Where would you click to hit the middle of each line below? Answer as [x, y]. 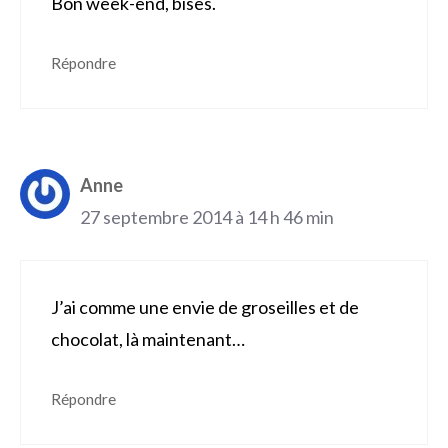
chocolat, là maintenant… [148, 339]
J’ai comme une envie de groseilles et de [205, 307]
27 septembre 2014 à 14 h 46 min [207, 217]
